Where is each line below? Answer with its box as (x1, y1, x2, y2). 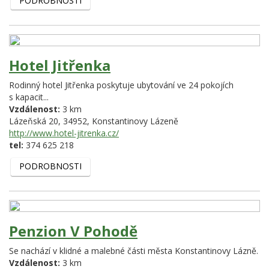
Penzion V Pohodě (9, 221, 138, 241)
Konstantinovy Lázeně (92, 115, 178, 127)
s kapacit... (9, 91, 49, 103)
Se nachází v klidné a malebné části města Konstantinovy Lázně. (9, 245, 258, 257)
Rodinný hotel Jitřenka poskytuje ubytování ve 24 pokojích (9, 79, 234, 91)
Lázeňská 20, (9, 115, 63, 127)
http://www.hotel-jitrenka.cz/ (9, 127, 119, 139)
